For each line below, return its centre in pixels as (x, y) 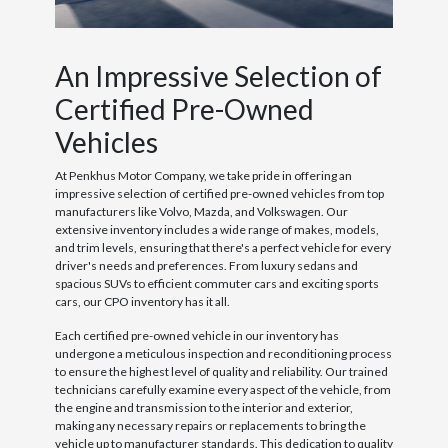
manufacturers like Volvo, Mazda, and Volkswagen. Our (201, 211)
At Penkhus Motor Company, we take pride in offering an (203, 175)
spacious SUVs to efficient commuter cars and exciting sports (216, 283)
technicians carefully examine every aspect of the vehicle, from (222, 389)
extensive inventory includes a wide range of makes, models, (216, 229)
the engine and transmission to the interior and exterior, (203, 407)
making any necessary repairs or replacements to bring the (210, 425)
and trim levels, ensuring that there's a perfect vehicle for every (222, 247)
